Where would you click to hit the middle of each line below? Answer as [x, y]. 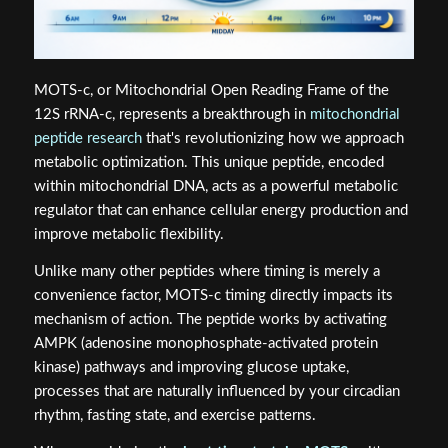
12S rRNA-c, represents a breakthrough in [171, 115]
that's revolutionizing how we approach [272, 139]
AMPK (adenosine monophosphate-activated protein [205, 344]
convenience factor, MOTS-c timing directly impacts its [213, 296]
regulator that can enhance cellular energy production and [220, 211]
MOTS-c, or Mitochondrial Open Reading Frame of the [211, 91]
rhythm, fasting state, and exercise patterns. [174, 416]
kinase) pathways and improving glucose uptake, [191, 368]
